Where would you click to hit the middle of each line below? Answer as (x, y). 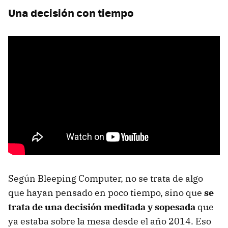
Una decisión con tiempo (71, 12)
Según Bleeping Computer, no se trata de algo (106, 178)
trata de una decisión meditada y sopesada (102, 207)
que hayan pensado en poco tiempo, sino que (106, 192)
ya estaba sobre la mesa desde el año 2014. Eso (110, 221)
